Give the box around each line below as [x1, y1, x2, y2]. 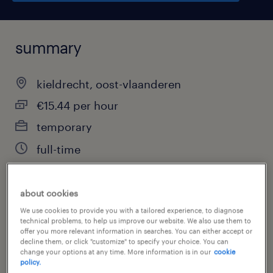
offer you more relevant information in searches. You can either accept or [20, 226, 253, 235]
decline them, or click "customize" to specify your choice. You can [20, 236, 229, 245]
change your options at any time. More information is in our [20, 247, 211, 255]
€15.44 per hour [37, 99, 118, 112]
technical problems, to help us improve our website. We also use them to [20, 216, 252, 224]
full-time [37, 143, 80, 156]
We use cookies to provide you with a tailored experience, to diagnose [20, 205, 244, 214]
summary [15, 38, 81, 57]
